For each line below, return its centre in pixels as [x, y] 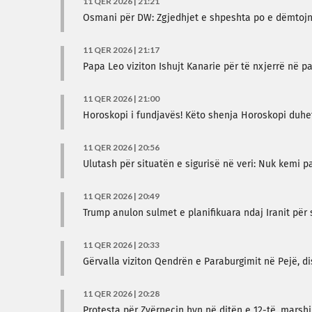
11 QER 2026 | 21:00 [121, 99]
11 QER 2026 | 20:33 [121, 245]
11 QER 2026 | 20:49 [121, 196]
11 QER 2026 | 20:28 [121, 294]
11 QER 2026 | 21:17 [121, 50]
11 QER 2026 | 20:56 [121, 147]
